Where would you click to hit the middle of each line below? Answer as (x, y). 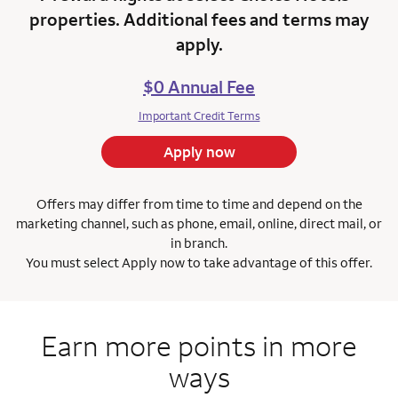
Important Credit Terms (199, 116)
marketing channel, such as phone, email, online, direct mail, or (199, 223)
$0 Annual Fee (199, 87)
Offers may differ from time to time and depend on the (199, 203)
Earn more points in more (199, 345)
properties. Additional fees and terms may (199, 19)
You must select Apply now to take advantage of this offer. (199, 262)
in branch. (199, 243)
